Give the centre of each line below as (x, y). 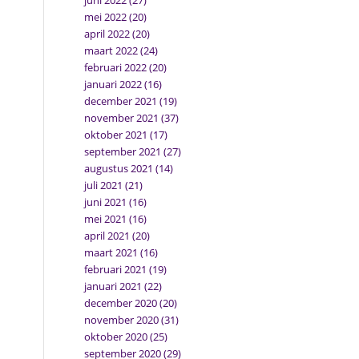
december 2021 (121, 101)
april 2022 (107, 34)
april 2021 (107, 236)
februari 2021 (116, 269)
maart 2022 (111, 50)
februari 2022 (116, 67)
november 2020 (122, 320)
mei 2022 (106, 17)
